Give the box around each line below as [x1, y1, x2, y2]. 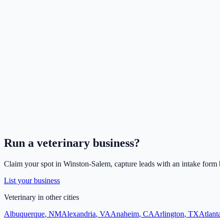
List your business [4, 176, 60, 185]
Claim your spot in [4, 160, 63, 168]
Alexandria [61, 210, 96, 219]
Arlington [154, 210, 184, 219]
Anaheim [110, 210, 139, 219]
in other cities [36, 193, 79, 202]
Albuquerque [4, 210, 45, 219]
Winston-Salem [63, 160, 110, 168]
